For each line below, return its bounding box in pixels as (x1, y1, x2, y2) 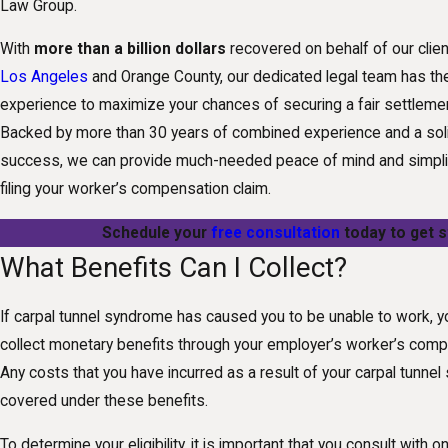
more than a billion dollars (34, 40, 226, 59)
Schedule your (101, 223, 211, 242)
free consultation (210, 223, 340, 242)
